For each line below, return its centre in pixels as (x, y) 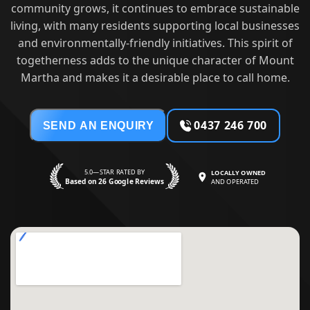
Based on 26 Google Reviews (114, 182)
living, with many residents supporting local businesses (155, 26)
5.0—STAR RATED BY (114, 173)
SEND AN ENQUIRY (98, 125)
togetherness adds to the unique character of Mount (155, 61)
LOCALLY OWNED (239, 173)
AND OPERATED (235, 181)
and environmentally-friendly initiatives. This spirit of (155, 43)
